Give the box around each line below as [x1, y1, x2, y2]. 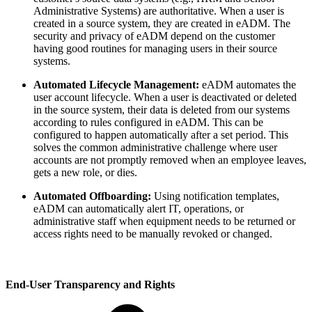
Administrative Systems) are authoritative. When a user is [33, 4, 284, 17]
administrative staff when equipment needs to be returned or [33, 214, 295, 227]
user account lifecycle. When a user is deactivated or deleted [33, 91, 297, 103]
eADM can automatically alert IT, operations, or [33, 202, 244, 214]
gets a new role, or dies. [33, 166, 137, 178]
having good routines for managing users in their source [33, 42, 277, 54]
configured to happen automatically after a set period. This [33, 128, 288, 141]
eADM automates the [199, 78, 296, 91]
